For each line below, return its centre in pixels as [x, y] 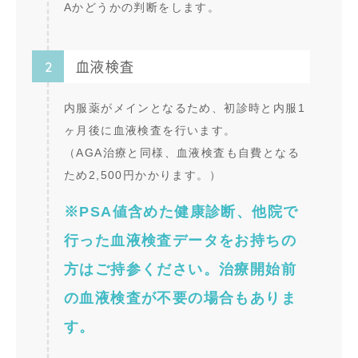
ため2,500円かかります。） [143, 175]
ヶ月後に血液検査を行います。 [150, 130]
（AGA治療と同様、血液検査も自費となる [182, 152]
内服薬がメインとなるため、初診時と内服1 [185, 107]
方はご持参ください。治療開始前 [180, 269]
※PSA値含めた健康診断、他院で [181, 211]
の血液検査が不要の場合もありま [180, 298]
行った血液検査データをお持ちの [180, 240]
